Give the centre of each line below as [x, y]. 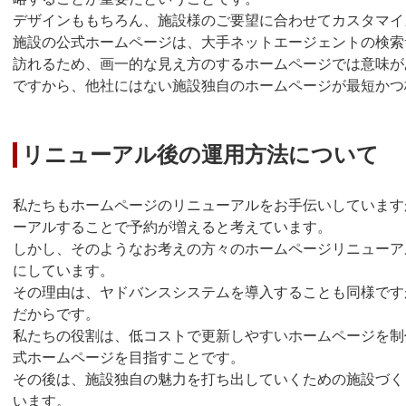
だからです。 [56, 314]
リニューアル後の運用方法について [200, 155]
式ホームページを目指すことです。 [129, 358]
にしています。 [63, 271]
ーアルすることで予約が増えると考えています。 [172, 227]
